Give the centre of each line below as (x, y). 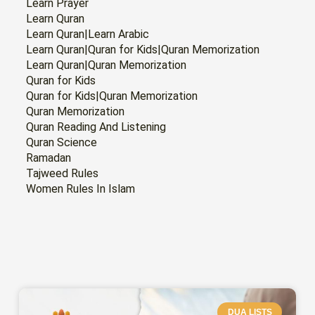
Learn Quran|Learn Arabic (88, 34)
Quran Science (62, 142)
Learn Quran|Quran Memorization (107, 65)
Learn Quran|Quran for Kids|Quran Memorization (143, 49)
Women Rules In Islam (81, 188)
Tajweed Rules (63, 173)
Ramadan (49, 157)
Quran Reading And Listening (96, 127)
